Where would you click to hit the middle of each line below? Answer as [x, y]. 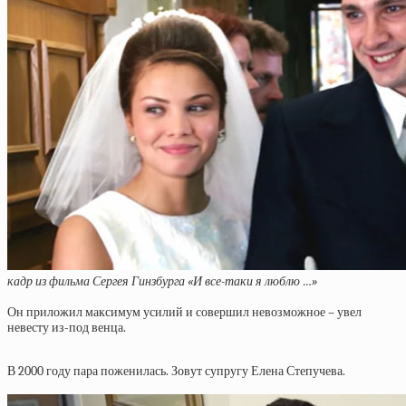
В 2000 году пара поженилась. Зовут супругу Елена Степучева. [176, 371]
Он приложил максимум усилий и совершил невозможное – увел [184, 312]
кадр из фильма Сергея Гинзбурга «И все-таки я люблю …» [162, 281]
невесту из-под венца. [67, 328]
